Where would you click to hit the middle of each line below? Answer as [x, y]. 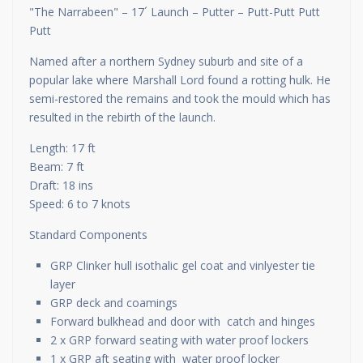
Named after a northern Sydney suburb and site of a [166, 61]
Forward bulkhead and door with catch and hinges [183, 321]
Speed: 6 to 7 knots [80, 204]
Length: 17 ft [62, 148]
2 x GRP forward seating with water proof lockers [181, 340]
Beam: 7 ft [57, 167]
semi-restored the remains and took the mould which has [180, 98]
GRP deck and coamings [114, 303]
